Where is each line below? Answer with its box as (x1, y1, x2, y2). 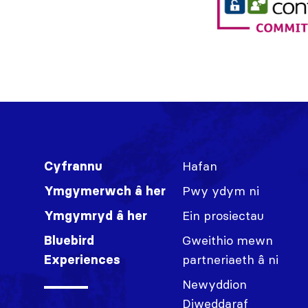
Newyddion (182, 276, 247, 292)
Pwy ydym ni (182, 182, 260, 199)
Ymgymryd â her (44, 208, 147, 223)
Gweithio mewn (182, 232, 274, 248)
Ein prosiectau (182, 207, 265, 223)
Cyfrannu (44, 158, 102, 174)
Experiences (44, 252, 120, 267)
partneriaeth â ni (182, 251, 279, 267)
